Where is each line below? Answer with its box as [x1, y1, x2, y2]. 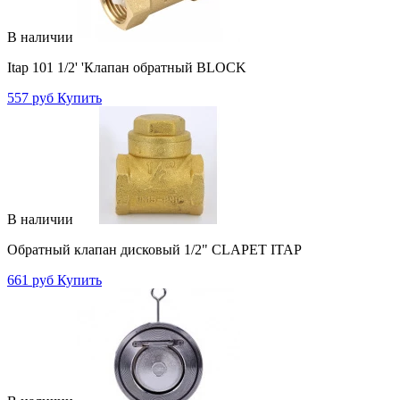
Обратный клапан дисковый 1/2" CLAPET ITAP [7, 241, 302, 257]
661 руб [7, 271, 54, 287]
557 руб [7, 89, 54, 105]
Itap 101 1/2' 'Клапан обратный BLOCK [7, 59, 246, 75]
